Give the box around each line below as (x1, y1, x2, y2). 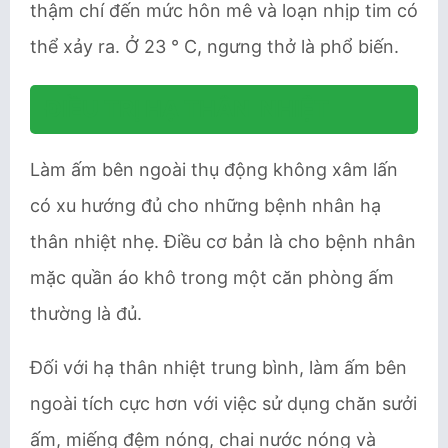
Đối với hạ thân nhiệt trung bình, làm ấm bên (30, 357, 407, 378)
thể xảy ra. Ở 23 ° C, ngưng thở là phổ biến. (30, 36, 399, 57)
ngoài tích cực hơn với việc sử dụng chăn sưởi (30, 393, 417, 414)
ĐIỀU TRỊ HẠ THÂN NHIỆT (45, 95, 329, 123)
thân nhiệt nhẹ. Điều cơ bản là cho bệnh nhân (30, 231, 416, 252)
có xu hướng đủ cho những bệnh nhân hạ (30, 195, 381, 216)
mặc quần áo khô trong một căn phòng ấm (30, 267, 394, 288)
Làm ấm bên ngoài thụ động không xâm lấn (30, 159, 398, 180)
